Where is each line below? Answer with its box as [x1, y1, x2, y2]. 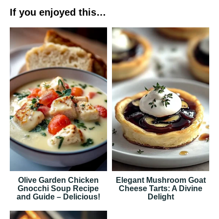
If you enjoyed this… [10, 7, 106, 18]
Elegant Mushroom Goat [115, 176, 206, 185]
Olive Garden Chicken [18, 176, 99, 185]
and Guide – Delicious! [16, 193, 100, 201]
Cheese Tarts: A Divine [119, 184, 203, 193]
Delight [147, 193, 174, 201]
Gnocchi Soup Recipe [18, 184, 99, 193]
